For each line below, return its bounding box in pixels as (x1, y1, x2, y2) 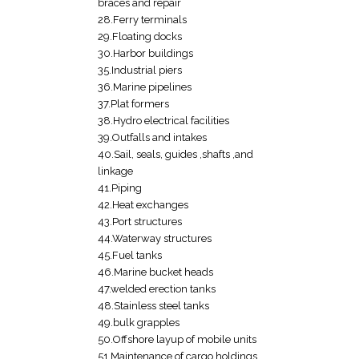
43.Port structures (98, 216, 182, 228)
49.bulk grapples (98, 317, 179, 329)
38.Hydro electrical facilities (98, 115, 229, 127)
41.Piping (98, 182, 142, 195)
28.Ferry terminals (98, 14, 187, 26)
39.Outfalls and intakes (98, 131, 207, 144)
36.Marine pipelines (98, 81, 192, 94)
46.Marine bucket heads (98, 266, 213, 279)
